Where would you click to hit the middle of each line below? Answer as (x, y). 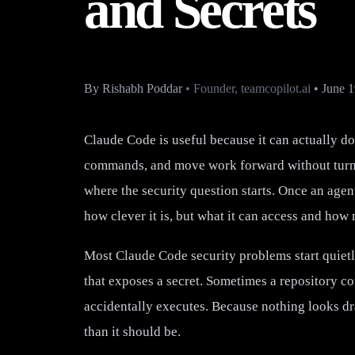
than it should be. (132, 332)
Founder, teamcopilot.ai (252, 88)
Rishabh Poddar (142, 88)
